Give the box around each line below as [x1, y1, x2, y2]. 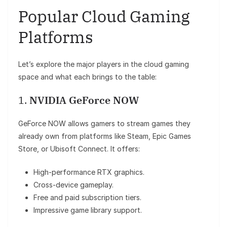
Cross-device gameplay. [33, 180, 113, 190]
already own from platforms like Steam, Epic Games [18, 132, 191, 141]
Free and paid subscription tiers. [33, 193, 141, 202]
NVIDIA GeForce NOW [29, 93, 139, 107]
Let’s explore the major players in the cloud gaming [18, 60, 189, 69]
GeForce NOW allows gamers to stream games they [18, 119, 191, 128]
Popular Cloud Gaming [18, 6, 190, 27]
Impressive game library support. [33, 206, 142, 215]
